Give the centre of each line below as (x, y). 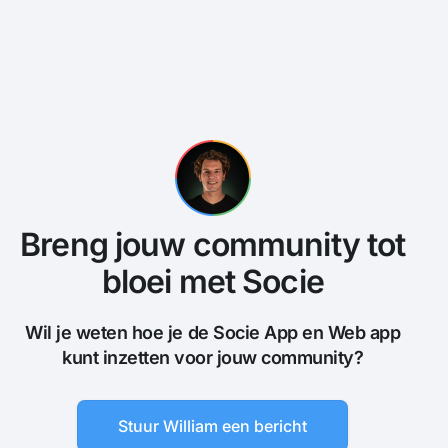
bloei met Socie (212, 281)
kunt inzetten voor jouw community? (213, 357)
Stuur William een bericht (213, 425)
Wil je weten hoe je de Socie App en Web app (213, 332)
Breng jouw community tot (213, 244)
